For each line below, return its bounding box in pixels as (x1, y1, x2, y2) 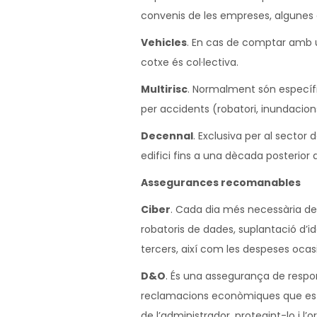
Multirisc (141, 82, 188, 96)
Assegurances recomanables (141, 175, 301, 190)
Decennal (141, 129, 193, 143)
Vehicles (141, 35, 187, 50)
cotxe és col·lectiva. (141, 55, 238, 69)
